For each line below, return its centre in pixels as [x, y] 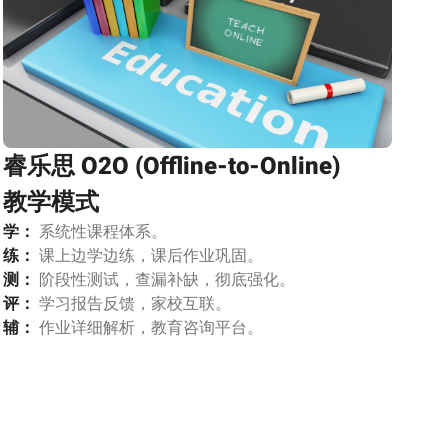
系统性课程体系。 [100, 231]
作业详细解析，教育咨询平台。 [148, 327]
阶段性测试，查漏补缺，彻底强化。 [164, 279]
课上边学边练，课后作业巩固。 [148, 255]
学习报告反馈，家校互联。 [132, 303]
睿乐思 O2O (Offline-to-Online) [171, 166]
